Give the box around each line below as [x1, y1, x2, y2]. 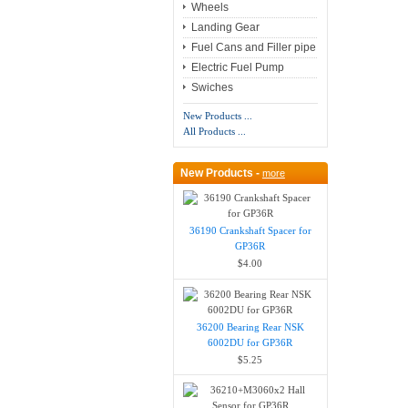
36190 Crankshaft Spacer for [189, 225, 311, 237]
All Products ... [182, 126, 246, 138]
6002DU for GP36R [208, 336, 293, 348]
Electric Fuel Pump [190, 61, 284, 75]
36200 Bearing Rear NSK [196, 321, 304, 332]
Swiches [190, 81, 233, 95]
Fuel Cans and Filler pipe [190, 41, 316, 55]
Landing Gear [190, 21, 260, 35]
